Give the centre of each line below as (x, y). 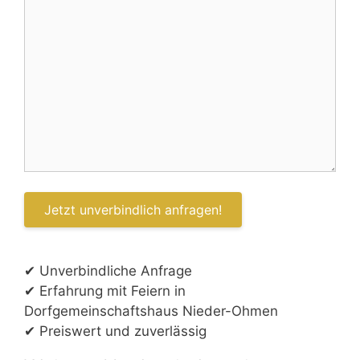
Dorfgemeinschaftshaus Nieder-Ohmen (151, 311)
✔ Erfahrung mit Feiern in (105, 290)
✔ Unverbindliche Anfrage (108, 270)
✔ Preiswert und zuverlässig (115, 331)
